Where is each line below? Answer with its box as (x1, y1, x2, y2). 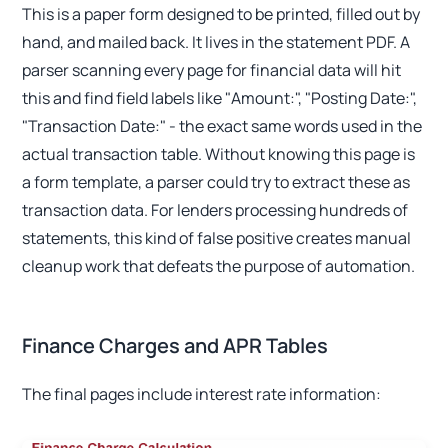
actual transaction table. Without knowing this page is (22, 143, 416, 165)
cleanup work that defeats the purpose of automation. (22, 255, 416, 277)
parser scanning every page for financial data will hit (22, 59, 402, 81)
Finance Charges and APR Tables (22, 332, 329, 359)
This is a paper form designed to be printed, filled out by (22, 3, 421, 25)
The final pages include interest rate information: (22, 383, 382, 405)
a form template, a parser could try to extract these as (22, 171, 411, 193)
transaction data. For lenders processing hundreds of (22, 199, 409, 221)
